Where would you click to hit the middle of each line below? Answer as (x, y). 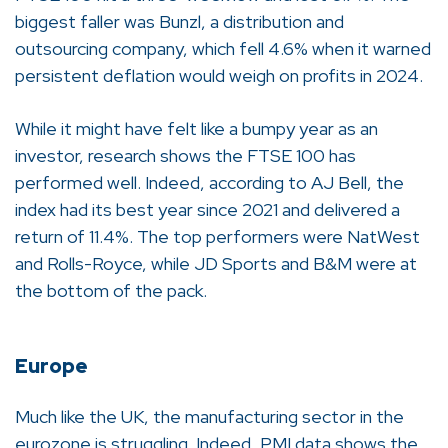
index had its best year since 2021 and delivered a (207, 209)
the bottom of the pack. (111, 290)
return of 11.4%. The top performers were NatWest (217, 236)
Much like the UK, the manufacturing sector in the (209, 416)
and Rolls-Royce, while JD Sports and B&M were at (216, 263)
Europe (51, 365)
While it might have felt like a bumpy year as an (196, 128)
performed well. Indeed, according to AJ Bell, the (209, 182)
